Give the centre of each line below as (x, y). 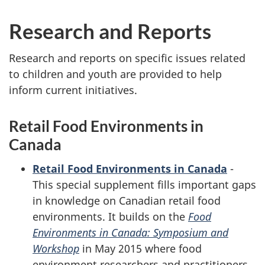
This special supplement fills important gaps (144, 184)
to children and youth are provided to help (115, 74)
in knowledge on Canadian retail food (127, 200)
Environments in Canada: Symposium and (130, 232)
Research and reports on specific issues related (127, 58)
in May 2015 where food (140, 248)
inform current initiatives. (73, 90)
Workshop (56, 248)
